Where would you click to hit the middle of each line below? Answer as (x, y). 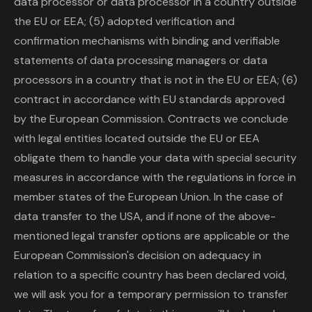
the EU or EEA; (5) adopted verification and (124, 21)
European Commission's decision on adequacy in (138, 255)
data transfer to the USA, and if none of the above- (145, 216)
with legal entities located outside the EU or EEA (137, 138)
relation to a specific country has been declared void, (150, 275)
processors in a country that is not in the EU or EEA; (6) (156, 80)
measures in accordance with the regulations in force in (155, 177)
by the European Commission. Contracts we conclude (151, 119)
